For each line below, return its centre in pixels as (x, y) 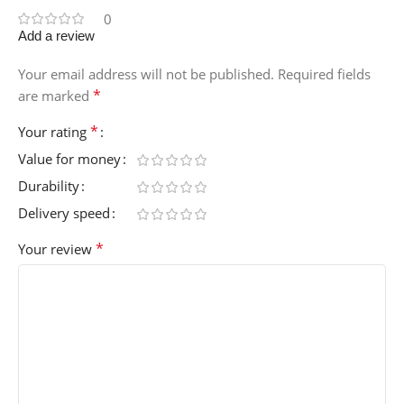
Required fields (324, 73)
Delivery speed (64, 212)
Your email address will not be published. (146, 73)
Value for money (69, 158)
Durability (49, 185)
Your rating (54, 131)
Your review (57, 248)
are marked (55, 95)
